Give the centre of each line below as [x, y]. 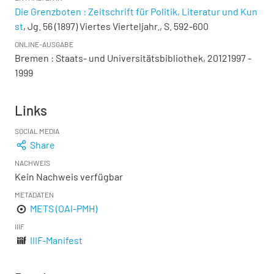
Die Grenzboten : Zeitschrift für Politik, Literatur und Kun [136, 11]
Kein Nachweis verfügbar [69, 176]
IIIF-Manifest [57, 240]
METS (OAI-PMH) [64, 208]
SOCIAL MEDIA [37, 131]
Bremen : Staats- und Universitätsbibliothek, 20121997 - [133, 58]
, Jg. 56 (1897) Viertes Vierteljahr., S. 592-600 [116, 26]
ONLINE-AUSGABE [44, 44]
